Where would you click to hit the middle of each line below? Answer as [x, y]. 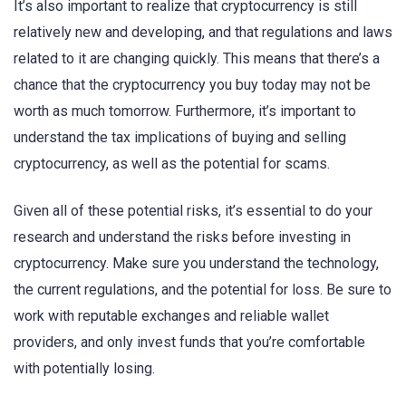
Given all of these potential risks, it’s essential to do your [193, 210]
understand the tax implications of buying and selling [180, 137]
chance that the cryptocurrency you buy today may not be [192, 84]
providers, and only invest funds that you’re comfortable [189, 342]
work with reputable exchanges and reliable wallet [171, 315]
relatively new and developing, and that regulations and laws [203, 32]
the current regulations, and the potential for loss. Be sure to [203, 289]
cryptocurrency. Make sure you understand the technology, [196, 263]
